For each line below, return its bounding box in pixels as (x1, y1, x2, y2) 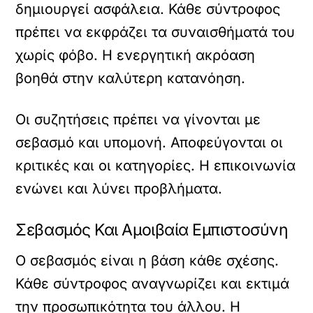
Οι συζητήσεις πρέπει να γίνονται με (15, 111, 261, 128)
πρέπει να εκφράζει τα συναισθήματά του (15, 24, 296, 41)
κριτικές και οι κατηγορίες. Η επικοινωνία (15, 157, 296, 174)
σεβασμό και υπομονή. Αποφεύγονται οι (15, 134, 284, 151)
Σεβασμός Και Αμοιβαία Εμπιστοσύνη (15, 220, 289, 240)
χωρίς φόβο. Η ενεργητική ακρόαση (15, 47, 256, 64)
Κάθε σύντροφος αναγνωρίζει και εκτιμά (15, 275, 290, 292)
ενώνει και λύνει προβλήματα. (15, 180, 223, 197)
